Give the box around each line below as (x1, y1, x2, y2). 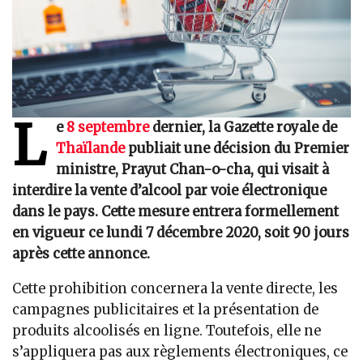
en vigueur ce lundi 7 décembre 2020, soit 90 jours (12, 224, 349, 241)
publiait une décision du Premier (125, 140, 350, 157)
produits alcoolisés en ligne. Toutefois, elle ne (12, 322, 321, 340)
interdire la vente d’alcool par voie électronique (12, 182, 327, 199)
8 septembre (66, 119, 150, 136)
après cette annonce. (12, 246, 150, 263)
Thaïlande (56, 140, 126, 157)
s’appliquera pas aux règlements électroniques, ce (12, 343, 348, 361)
